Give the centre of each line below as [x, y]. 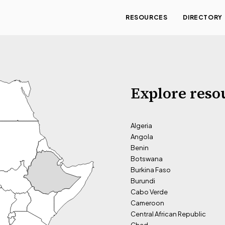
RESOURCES [147, 17]
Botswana [147, 159]
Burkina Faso [151, 170]
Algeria [141, 126]
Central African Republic [168, 214]
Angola [142, 137]
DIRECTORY [203, 17]
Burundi [143, 181]
